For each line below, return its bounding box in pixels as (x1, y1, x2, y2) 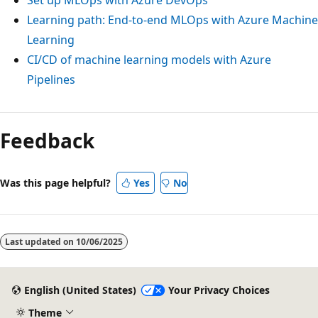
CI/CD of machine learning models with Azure (27, 51, 271, 67)
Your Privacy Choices (168, 283, 270, 297)
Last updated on (5, 235, 76, 248)
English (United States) (23, 283, 136, 297)
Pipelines (27, 71, 75, 87)
